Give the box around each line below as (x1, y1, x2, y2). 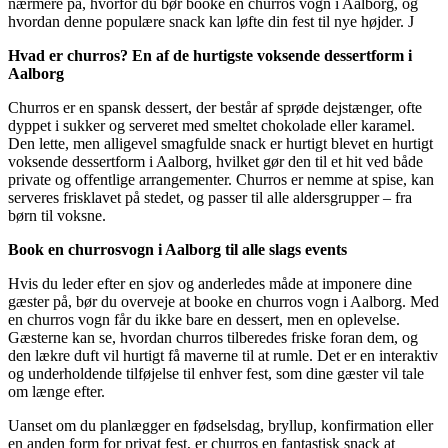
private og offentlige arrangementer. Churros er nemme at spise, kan (8, 171, 434, 189)
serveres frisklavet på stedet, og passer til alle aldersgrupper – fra (8, 189, 412, 207)
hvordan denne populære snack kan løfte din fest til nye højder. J (8, 13, 414, 31)
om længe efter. (8, 383, 105, 401)
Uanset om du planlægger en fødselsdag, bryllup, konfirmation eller (8, 417, 433, 435)
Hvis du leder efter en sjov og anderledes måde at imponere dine (8, 275, 412, 293)
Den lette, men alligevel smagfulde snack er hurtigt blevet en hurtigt (8, 135, 433, 153)
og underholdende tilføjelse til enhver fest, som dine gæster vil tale (8, 365, 424, 383)
